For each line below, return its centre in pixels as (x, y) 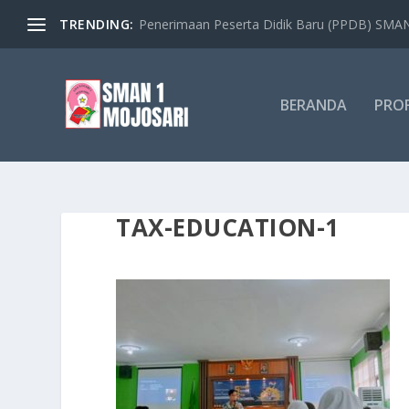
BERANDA (313, 105)
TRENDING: (97, 24)
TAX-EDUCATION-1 (228, 227)
